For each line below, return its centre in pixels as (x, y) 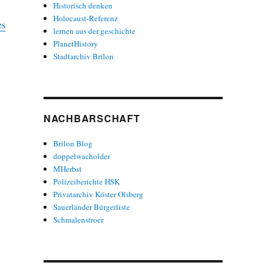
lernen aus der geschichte (95, 31)
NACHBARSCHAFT (92, 118)
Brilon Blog (73, 143)
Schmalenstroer (79, 219)
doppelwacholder (82, 156)
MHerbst (68, 168)
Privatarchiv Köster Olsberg (99, 194)
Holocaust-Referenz (86, 18)
